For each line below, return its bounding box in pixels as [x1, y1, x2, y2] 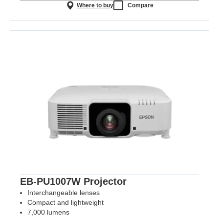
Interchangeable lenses [27, 188, 100, 197]
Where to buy [77, 1, 114, 9]
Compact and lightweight [27, 198, 104, 206]
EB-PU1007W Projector [20, 175, 127, 187]
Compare [128, 1, 154, 9]
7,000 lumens [27, 208, 69, 216]
